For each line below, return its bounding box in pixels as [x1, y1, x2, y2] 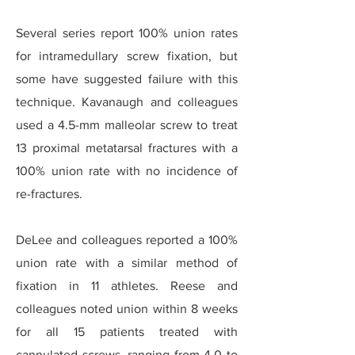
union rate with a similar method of [16, 256, 238, 269]
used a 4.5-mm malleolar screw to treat [16, 118, 238, 132]
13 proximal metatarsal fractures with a [16, 141, 238, 155]
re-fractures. [16, 187, 82, 200]
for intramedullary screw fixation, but [16, 49, 238, 63]
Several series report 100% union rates [16, 26, 238, 40]
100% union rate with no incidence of [16, 164, 238, 177]
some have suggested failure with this [16, 72, 238, 86]
